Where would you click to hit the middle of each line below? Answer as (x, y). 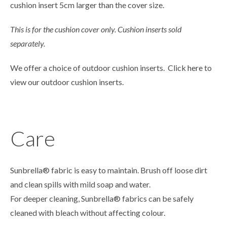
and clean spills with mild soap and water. (80, 184)
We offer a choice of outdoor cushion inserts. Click (99, 68)
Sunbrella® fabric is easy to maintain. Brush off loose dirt (109, 170)
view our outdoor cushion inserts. (67, 82)
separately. (28, 44)
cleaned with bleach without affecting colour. (88, 213)
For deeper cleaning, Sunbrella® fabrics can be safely (102, 199)
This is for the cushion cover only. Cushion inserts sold (96, 29)
